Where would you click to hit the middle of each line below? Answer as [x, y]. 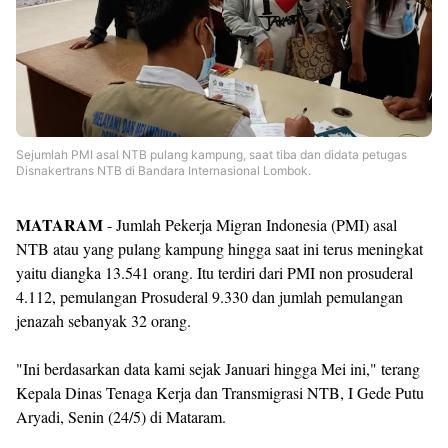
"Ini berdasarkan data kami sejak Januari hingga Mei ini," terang [218, 368]
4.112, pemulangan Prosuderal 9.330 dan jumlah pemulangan [209, 296]
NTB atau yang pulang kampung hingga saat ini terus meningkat [219, 248]
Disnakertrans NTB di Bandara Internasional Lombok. [163, 170]
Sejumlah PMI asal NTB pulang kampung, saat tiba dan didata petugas [211, 154]
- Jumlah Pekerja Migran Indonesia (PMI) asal [250, 224]
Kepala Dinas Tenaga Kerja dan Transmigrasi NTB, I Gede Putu [220, 392]
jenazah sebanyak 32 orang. [106, 320]
